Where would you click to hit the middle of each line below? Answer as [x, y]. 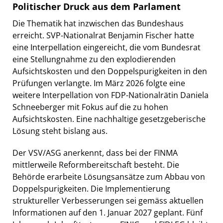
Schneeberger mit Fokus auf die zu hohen [90, 107]
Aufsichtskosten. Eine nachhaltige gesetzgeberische [109, 119]
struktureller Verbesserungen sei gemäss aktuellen [108, 200]
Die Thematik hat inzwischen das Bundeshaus [98, 23]
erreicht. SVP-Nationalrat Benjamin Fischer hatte [103, 35]
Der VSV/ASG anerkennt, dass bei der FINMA [95, 153]
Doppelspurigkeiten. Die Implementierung [91, 188]
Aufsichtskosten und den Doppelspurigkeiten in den [110, 71]
